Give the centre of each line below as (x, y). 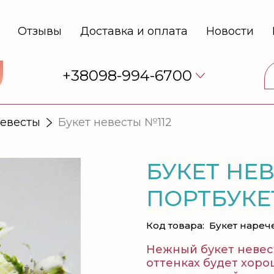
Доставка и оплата (134, 31)
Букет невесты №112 (115, 122)
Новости (230, 31)
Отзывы (39, 31)
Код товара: (175, 225)
